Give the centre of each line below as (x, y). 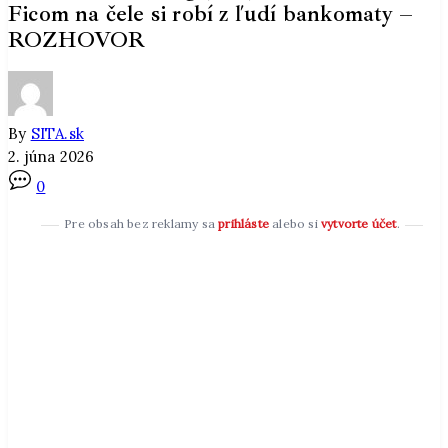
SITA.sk (57, 134)
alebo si (295, 224)
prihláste (243, 224)
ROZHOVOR (77, 39)
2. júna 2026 (51, 157)
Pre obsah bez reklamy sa (141, 224)
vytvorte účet (359, 224)
